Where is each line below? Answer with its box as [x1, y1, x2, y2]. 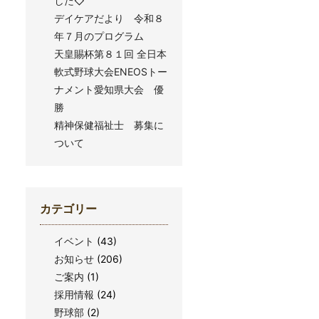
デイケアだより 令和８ [54, 12, 164, 24]
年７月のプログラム [54, 30, 144, 42]
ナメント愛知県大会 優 [54, 83, 164, 95]
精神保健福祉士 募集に [54, 119, 164, 131]
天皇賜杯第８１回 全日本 [54, 48, 167, 60]
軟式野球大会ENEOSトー [54, 66, 167, 78]
